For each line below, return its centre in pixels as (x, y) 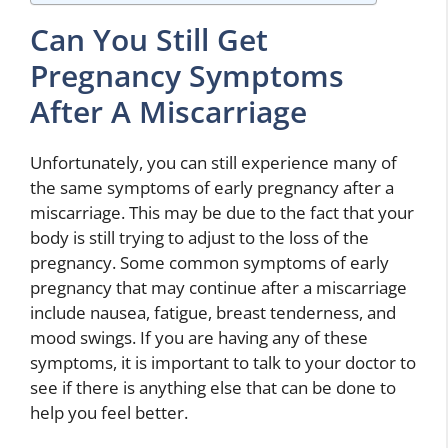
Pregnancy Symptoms (187, 75)
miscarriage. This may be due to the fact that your (222, 212)
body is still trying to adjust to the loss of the (199, 237)
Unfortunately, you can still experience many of (213, 162)
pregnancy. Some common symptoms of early (209, 262)
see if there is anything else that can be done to (213, 387)
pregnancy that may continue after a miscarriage (218, 287)
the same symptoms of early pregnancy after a (212, 187)
